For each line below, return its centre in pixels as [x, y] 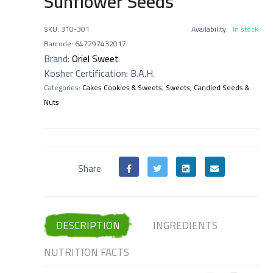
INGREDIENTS [185, 226]
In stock [246, 29]
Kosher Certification [85, 73]
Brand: [57, 59]
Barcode [58, 44]
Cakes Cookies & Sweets [122, 88]
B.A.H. [143, 73]
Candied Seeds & [222, 88]
